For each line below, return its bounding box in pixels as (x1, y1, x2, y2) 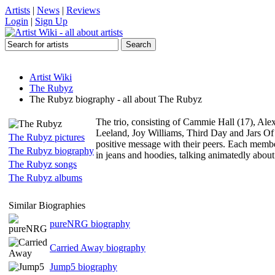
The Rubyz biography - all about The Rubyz (29, 94, 202, 104)
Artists (5, 5, 30, 15)
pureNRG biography (50, 219, 130, 229)
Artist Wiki (29, 72, 72, 82)
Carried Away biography (50, 242, 145, 253)
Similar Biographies (9, 200, 85, 211)
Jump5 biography (50, 261, 117, 272)
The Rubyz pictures (9, 132, 85, 142)
